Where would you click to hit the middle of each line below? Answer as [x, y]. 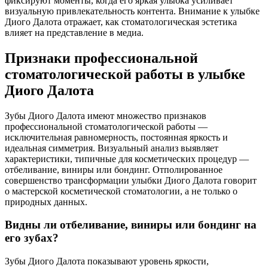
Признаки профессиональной [101, 58]
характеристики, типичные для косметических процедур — [127, 159]
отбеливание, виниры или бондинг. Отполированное [114, 169]
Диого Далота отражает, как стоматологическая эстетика [121, 22]
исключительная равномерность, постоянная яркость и [116, 137]
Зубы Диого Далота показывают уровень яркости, [107, 261]
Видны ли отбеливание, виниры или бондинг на [131, 225]
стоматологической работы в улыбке [125, 74]
